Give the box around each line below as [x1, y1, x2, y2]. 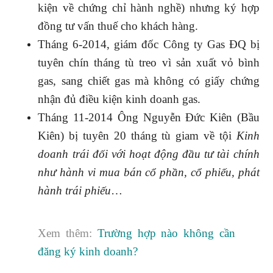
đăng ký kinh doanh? [38, 245, 138, 258]
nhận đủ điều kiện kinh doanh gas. [38, 93, 201, 105]
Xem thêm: [38, 227, 97, 239]
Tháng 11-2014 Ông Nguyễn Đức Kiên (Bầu [38, 111, 260, 124]
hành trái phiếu [38, 184, 112, 197]
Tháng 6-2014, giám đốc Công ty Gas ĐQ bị [38, 38, 260, 51]
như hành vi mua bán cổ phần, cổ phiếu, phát [38, 166, 260, 179]
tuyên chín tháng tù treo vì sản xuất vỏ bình [38, 56, 260, 69]
